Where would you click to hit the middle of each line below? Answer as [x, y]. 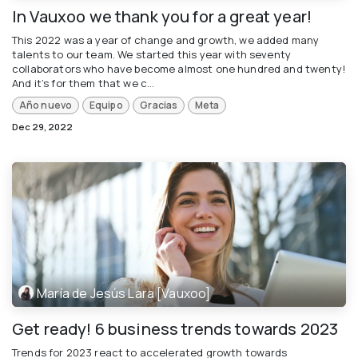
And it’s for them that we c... [84, 83]
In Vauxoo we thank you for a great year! [162, 16]
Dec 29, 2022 [42, 127]
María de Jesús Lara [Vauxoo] [124, 293]
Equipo [106, 105]
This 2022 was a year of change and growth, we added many [166, 40]
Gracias [159, 105]
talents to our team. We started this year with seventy [152, 54]
